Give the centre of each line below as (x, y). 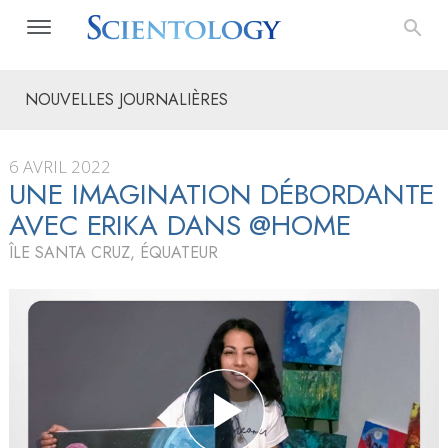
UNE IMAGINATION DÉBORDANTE (222, 194)
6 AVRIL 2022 (60, 166)
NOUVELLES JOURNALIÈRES (126, 99)
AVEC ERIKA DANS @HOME (180, 225)
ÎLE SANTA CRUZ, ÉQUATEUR (113, 252)
